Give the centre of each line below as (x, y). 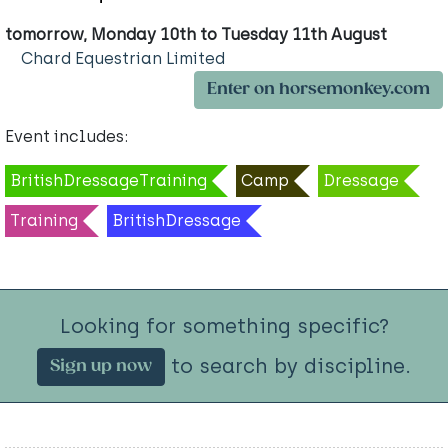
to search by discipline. (288, 365)
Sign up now (101, 367)
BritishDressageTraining (108, 180)
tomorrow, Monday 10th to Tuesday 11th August (196, 34)
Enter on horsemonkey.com (318, 89)
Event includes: (66, 136)
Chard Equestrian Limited (123, 58)
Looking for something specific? (224, 325)
